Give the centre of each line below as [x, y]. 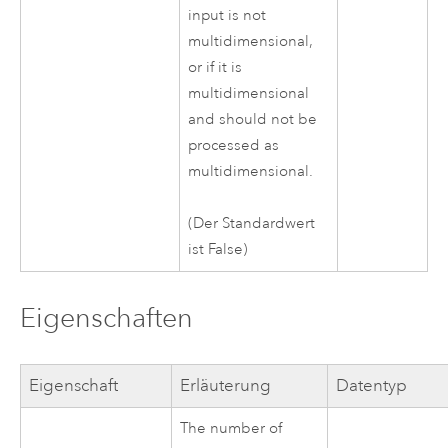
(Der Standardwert [252, 224]
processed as [234, 146]
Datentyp [372, 385]
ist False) [218, 250]
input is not [227, 16]
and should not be [253, 120]
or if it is [215, 68]
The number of [231, 428]
